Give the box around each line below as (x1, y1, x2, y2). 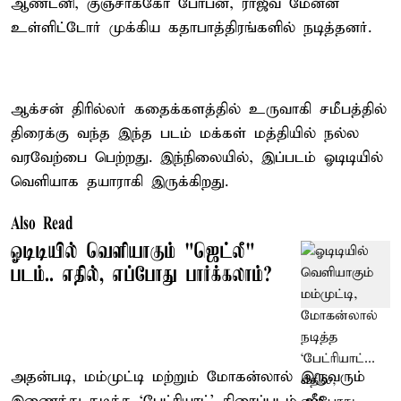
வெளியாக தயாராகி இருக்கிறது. (11, 172, 228, 192)
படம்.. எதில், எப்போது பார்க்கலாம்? (11, 263, 272, 287)
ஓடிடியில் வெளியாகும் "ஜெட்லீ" (11, 240, 255, 264)
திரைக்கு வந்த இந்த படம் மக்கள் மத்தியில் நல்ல (11, 124, 359, 143)
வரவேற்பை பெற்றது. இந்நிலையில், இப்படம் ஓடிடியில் (11, 148, 383, 167)
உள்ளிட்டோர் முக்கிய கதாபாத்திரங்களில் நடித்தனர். (11, 18, 371, 38)
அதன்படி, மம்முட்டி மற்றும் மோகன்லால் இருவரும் (11, 367, 365, 387)
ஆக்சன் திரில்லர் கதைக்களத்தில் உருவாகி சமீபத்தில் (11, 99, 387, 119)
